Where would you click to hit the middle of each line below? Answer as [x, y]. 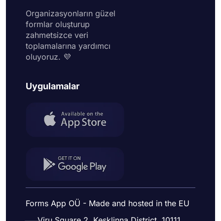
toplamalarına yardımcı [68, 46]
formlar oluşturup [58, 24]
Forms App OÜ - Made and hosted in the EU [108, 203]
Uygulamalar [53, 86]
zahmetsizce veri [57, 35]
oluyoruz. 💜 [48, 57]
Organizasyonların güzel [71, 13]
